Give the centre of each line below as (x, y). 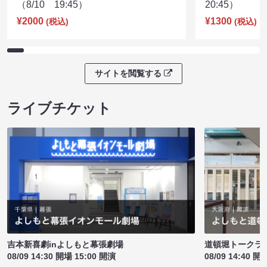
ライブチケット (59, 108)
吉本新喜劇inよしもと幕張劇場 (65, 244)
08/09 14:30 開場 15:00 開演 (61, 256)
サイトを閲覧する (128, 73)
